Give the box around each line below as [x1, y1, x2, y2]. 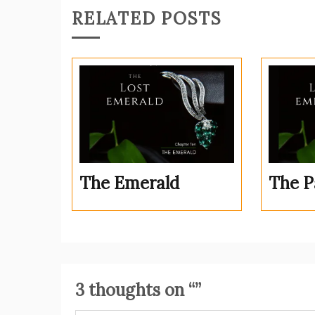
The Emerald [79, 172, 179, 194]
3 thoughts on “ [75, 278, 195, 301]
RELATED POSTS [72, 8, 222, 30]
